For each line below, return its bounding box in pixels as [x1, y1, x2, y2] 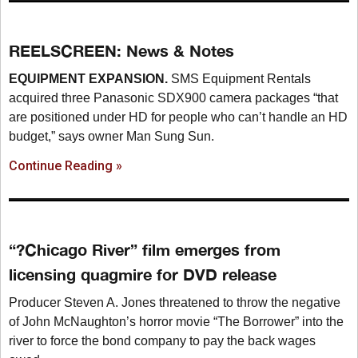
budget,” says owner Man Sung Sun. [9, 129, 214, 143]
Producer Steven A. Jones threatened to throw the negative [9, 295, 340, 309]
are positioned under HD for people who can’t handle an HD [9, 109, 348, 124]
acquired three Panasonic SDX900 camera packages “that [9, 90, 338, 105]
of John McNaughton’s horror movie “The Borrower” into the [9, 314, 344, 328]
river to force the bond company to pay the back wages [9, 333, 316, 348]
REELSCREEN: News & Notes [9, 40, 234, 60]
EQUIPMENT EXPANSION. [9, 71, 168, 86]
